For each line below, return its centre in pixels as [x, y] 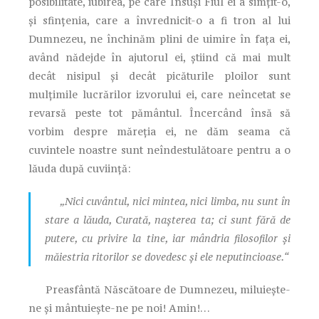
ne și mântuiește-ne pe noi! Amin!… [119, 308]
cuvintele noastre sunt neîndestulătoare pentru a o [159, 150]
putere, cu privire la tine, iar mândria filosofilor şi [168, 238]
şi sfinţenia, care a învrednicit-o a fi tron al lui [159, 20]
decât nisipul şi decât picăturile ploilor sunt [159, 75]
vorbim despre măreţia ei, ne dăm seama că [159, 131]
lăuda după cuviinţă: [80, 168]
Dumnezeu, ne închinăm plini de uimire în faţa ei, [159, 38]
